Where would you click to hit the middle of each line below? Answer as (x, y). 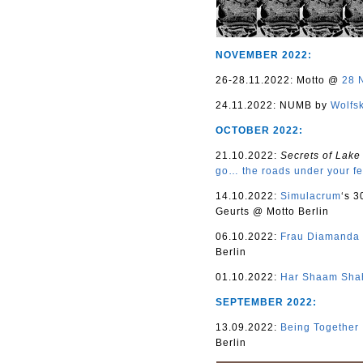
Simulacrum (311, 196)
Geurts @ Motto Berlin (272, 211)
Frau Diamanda (320, 236)
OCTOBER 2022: (259, 130)
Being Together (320, 327)
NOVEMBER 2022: (264, 55)
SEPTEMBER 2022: (266, 302)
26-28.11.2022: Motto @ (279, 80)
